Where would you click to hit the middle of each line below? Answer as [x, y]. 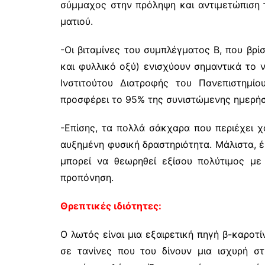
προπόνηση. [87, 177]
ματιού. [77, 21]
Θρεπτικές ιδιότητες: [111, 206]
